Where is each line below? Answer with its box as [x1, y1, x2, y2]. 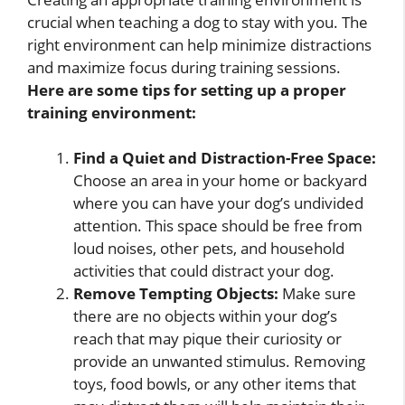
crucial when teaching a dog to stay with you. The [27, 11, 368, 33]
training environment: [27, 101, 196, 123]
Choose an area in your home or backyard [73, 170, 367, 192]
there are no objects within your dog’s [73, 306, 337, 327]
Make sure [278, 283, 356, 305]
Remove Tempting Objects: [73, 283, 278, 305]
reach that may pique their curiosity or [73, 328, 342, 350]
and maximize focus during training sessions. [27, 56, 341, 78]
